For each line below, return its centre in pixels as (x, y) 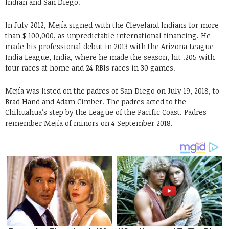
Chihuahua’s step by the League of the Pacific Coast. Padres (106, 112)
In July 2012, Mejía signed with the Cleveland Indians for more (112, 25)
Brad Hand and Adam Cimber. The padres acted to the (96, 101)
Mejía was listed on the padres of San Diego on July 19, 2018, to (112, 90)
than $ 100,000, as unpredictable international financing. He (108, 35)
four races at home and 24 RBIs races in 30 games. (90, 67)
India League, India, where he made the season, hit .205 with (110, 57)
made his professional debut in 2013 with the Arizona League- (111, 46)
